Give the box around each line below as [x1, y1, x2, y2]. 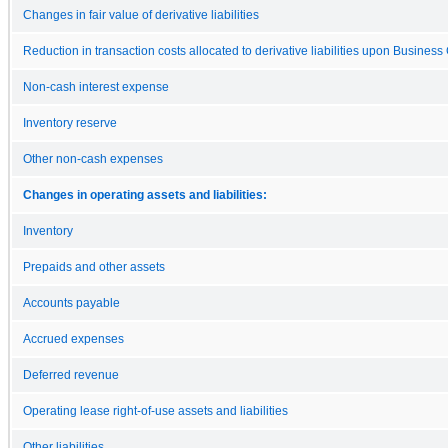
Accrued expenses [23, 332, 124, 345]
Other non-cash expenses [23, 152, 163, 165]
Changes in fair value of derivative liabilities [23, 8, 259, 21]
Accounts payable [23, 296, 120, 309]
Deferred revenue [23, 368, 119, 381]
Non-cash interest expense [23, 80, 169, 93]
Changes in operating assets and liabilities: [23, 188, 267, 201]
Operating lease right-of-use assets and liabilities [23, 404, 288, 417]
